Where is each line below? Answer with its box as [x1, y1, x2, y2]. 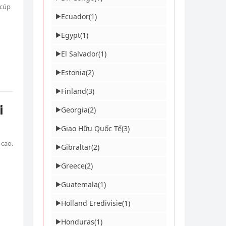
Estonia [61, 68, 86, 77]
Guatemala [61, 180, 98, 189]
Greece [61, 161, 85, 171]
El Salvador [61, 49, 98, 59]
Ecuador [61, 12, 89, 21]
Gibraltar [61, 142, 91, 152]
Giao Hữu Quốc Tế [61, 124, 122, 133]
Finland [61, 86, 86, 96]
